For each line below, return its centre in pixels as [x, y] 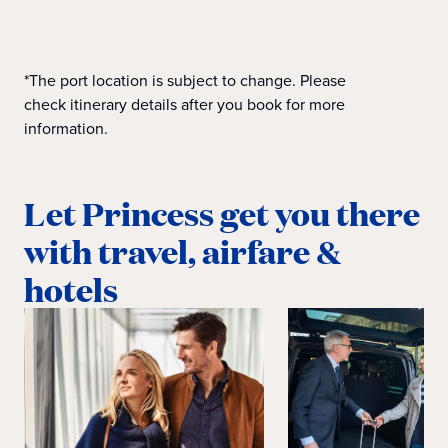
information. [66, 128]
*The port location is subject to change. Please [185, 80]
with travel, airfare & [182, 251]
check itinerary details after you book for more [184, 104]
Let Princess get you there [222, 213]
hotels [71, 289]
